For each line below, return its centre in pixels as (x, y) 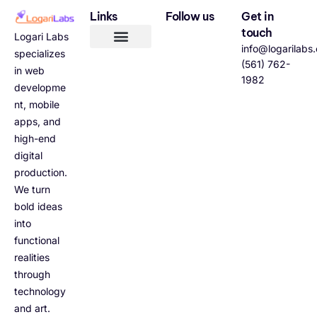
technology (40, 291)
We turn (32, 189)
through (32, 274)
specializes (40, 53)
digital (28, 155)
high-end (35, 138)
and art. (32, 308)
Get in (258, 16)
